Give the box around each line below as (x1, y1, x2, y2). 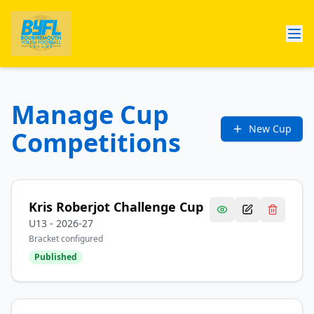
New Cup (249, 122, 292, 135)
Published (34, 251, 77, 263)
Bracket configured (29, 233, 103, 245)
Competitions (11, 125, 181, 160)
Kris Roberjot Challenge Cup (29, 198, 203, 215)
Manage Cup (11, 97, 169, 132)
